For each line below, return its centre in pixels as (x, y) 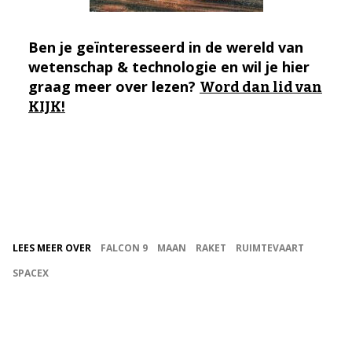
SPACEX (31, 273)
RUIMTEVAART (270, 247)
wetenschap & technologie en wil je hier (169, 66)
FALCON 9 (124, 247)
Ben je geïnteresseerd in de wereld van (166, 47)
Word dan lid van (261, 87)
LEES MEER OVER (52, 247)
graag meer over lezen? (114, 86)
